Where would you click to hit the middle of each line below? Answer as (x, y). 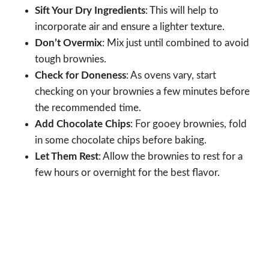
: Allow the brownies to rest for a (171, 156)
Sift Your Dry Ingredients (90, 10)
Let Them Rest (67, 156)
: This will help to (182, 10)
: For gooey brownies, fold (189, 124)
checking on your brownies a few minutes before (142, 91)
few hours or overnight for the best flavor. (127, 172)
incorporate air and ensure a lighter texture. (130, 26)
